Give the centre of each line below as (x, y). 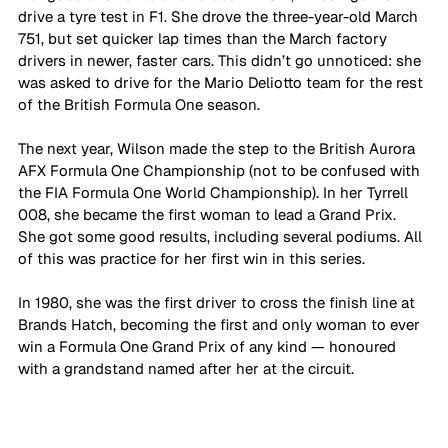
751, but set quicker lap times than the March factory (204, 39)
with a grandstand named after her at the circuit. (188, 369)
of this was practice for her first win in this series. (193, 259)
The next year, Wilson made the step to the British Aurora (218, 149)
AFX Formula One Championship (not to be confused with (221, 171)
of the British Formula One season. (141, 105)
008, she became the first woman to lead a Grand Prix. (209, 215)
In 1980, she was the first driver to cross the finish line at (218, 303)
